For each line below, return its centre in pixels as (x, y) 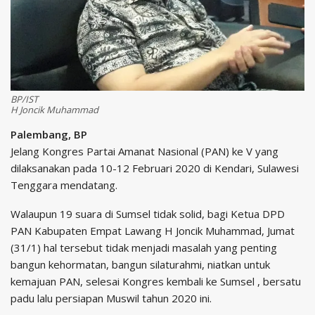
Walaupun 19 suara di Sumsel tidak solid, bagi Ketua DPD (148, 214)
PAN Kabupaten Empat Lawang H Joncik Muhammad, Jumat (153, 231)
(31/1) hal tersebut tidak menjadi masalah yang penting (144, 248)
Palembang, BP (49, 135)
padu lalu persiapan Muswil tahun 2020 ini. (111, 298)
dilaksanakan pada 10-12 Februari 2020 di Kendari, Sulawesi (155, 168)
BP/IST (24, 99)
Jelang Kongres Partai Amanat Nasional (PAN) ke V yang (144, 152)
